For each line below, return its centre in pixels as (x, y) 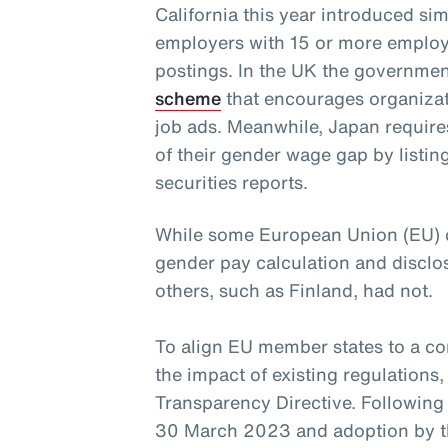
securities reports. (232, 182)
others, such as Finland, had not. (294, 290)
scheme (188, 98)
